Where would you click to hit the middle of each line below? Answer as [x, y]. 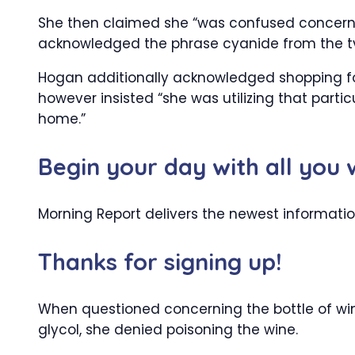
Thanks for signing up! [160, 261]
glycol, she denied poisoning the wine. [168, 330]
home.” [62, 119]
